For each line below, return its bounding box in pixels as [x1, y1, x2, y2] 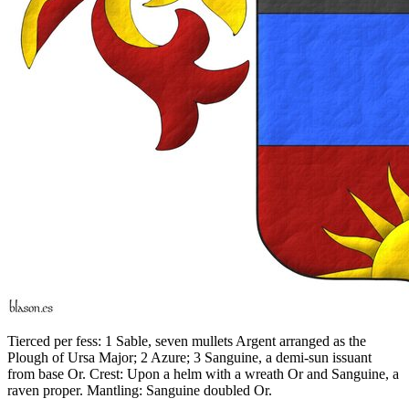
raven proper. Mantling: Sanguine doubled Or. [7, 382, 272, 398]
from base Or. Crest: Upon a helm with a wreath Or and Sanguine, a [7, 365, 399, 382]
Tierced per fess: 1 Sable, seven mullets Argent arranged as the [7, 332, 366, 349]
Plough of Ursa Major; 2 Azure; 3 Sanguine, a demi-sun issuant [7, 349, 372, 365]
